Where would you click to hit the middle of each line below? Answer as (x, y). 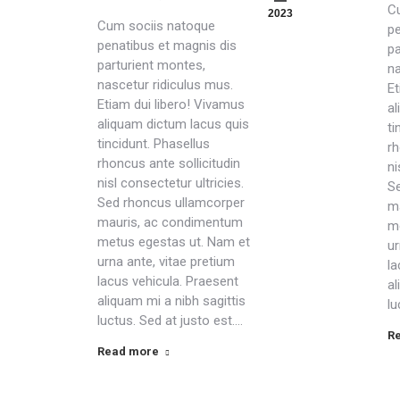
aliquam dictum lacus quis (174, 124)
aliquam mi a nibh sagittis (172, 301)
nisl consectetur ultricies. (171, 183)
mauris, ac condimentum (171, 222)
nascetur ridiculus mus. (166, 85)
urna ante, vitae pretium (167, 262)
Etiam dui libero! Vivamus (171, 104)
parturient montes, (152, 65)
